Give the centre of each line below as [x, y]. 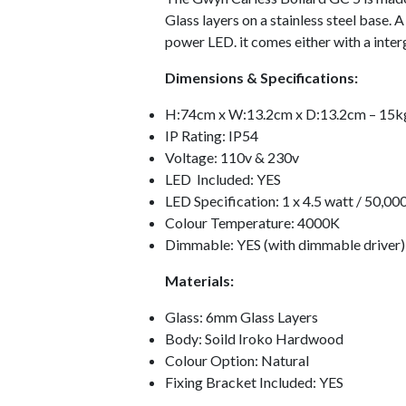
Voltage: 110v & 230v [232, 158]
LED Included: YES [223, 179]
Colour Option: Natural [237, 361]
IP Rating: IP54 [212, 136]
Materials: [200, 281]
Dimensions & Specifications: [262, 78]
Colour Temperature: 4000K [253, 223]
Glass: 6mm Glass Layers [242, 317]
